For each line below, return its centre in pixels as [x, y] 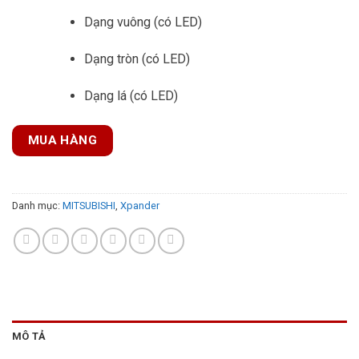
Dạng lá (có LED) [131, 95]
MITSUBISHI [89, 205]
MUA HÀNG [63, 140]
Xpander [140, 205]
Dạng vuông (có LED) [143, 22]
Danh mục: [37, 205]
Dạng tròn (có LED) [137, 59]
